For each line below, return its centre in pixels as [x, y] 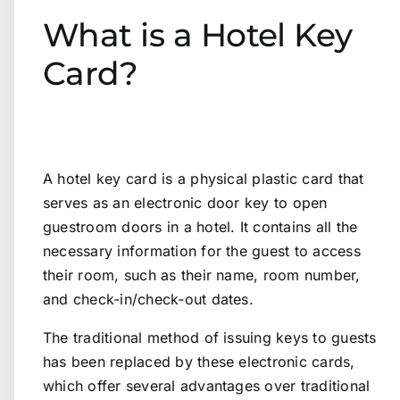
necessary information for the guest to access [202, 250]
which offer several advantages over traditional [207, 385]
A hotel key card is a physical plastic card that [204, 178]
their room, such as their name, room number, [202, 275]
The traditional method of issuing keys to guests [210, 337]
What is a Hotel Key [198, 34]
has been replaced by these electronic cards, [199, 361]
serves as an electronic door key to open [185, 202]
